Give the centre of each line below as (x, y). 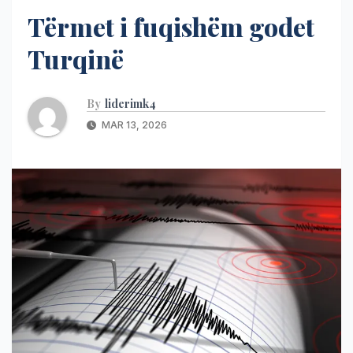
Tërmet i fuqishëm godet (171, 26)
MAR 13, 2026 (133, 124)
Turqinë (76, 58)
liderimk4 (130, 103)
